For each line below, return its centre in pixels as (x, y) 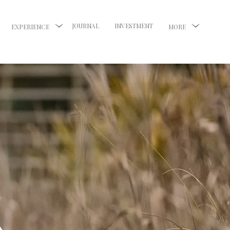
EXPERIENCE (30, 26)
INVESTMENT (134, 26)
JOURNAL (85, 26)
